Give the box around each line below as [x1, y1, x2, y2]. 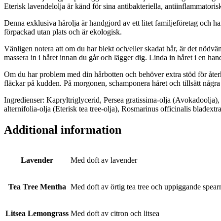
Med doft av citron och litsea [71, 209, 159, 218]
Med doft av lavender [71, 155, 137, 164]
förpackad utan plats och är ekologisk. [4, 27, 122, 36]
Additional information [4, 123, 121, 136]
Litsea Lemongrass [5, 209, 69, 218]
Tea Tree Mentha [8, 182, 66, 191]
